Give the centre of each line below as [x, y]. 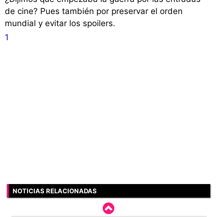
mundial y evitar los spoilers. [60, 23]
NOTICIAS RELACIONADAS [55, 191]
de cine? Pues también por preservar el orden [94, 11]
